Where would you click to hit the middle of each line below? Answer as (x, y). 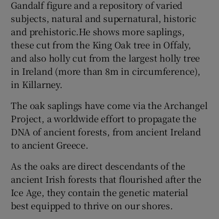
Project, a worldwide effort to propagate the (104, 118)
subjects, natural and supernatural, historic (104, 18)
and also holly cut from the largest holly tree (106, 57)
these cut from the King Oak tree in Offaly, (101, 44)
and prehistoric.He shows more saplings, (98, 31)
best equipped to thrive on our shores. (92, 205)
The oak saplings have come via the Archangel (109, 105)
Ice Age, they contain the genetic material (100, 192)
